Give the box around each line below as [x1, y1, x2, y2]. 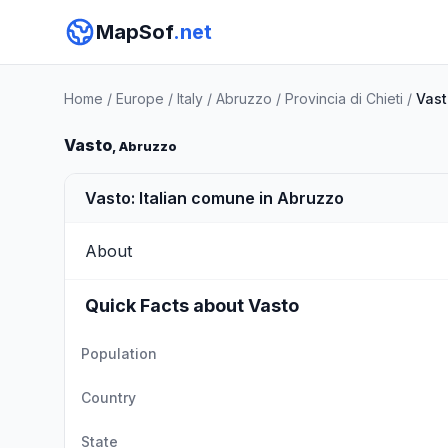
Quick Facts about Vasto [85, 295, 299, 316]
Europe [116, 90, 164, 107]
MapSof [96, 20, 173, 44]
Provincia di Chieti [285, 90, 403, 107]
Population [81, 345, 157, 362]
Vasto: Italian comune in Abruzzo [85, 188, 344, 208]
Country [81, 389, 136, 406]
